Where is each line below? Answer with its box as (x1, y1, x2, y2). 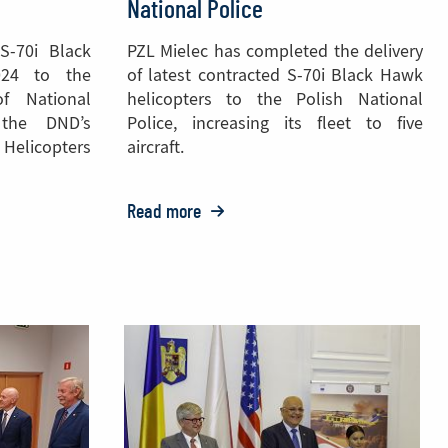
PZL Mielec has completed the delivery (126, 40, 423, 63)
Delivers (204, 292, 260, 312)
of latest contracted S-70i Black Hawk (126, 64, 423, 87)
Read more (126, 202, 205, 222)
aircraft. (126, 136, 184, 159)
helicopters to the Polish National (126, 88, 423, 111)
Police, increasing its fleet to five (126, 112, 423, 135)
